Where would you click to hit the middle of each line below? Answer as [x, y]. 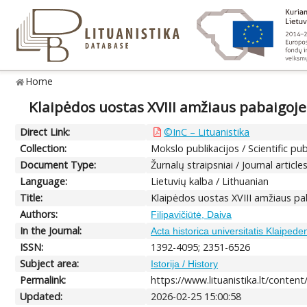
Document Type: [58, 164]
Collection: [44, 148]
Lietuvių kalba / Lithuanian [210, 181]
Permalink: [43, 280]
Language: [44, 181]
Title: [32, 197]
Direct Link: [45, 132]
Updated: [41, 296]
